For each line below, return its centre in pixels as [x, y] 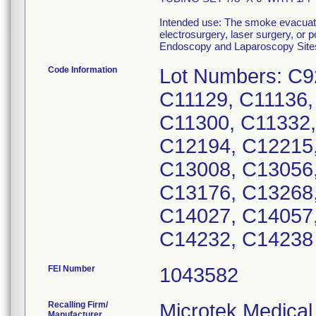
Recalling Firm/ [78, 305]
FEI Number [72, 269]
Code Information [83, 70]
